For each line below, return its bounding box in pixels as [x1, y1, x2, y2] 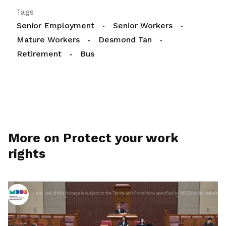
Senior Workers [113, 21, 173, 31]
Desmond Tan [98, 35, 152, 45]
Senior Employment [17, 21, 94, 31]
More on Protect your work [8, 131, 179, 146]
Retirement [17, 49, 62, 59]
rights [8, 146, 45, 161]
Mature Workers [17, 35, 80, 45]
